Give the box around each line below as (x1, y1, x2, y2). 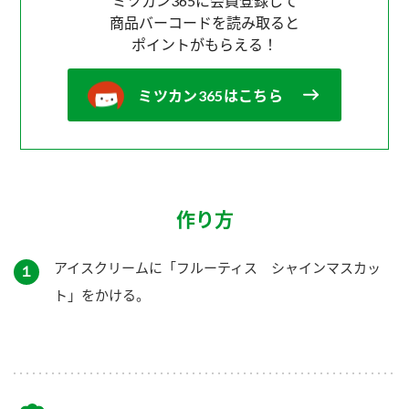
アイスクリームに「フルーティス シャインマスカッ (54, 258, 381, 276)
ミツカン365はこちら (138, 86, 283, 104)
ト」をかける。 (54, 286, 150, 303)
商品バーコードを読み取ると (110, 13, 299, 31)
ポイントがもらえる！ (131, 35, 278, 53)
